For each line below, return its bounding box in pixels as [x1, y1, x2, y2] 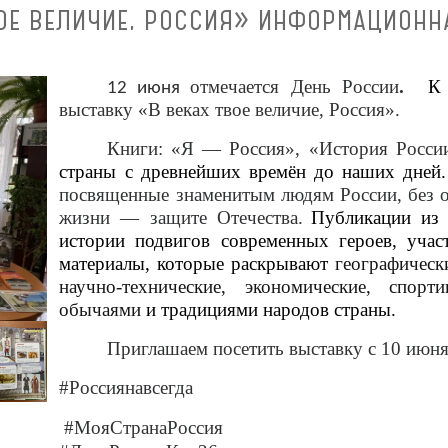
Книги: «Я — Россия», [106, 138, 309, 160]
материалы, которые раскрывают [59, 253, 336, 275]
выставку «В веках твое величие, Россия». [59, 99, 401, 121]
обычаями [59, 299, 142, 321]
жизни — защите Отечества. [59, 207, 303, 229]
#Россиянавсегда [59, 377, 194, 399]
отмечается [190, 76, 280, 98]
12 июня [106, 79, 181, 99]
